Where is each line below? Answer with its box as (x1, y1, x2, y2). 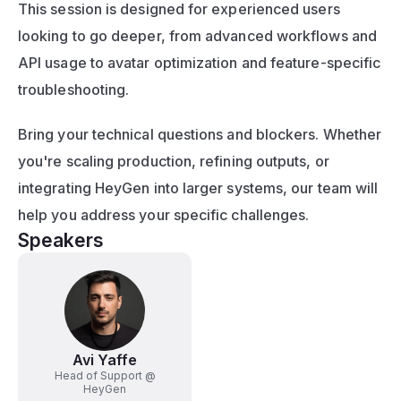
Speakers (18, 229, 104, 252)
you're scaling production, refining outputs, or (18, 152, 329, 171)
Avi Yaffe (73, 351, 137, 370)
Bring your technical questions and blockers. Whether (18, 125, 382, 144)
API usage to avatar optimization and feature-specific (18, 54, 381, 73)
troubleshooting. (18, 81, 130, 99)
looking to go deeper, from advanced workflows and (18, 27, 377, 46)
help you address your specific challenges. (18, 206, 310, 225)
